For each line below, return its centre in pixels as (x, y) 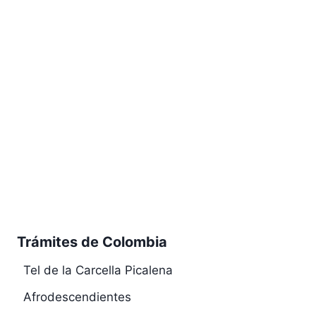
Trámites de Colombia (92, 242)
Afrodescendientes (77, 297)
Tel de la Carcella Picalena (98, 270)
